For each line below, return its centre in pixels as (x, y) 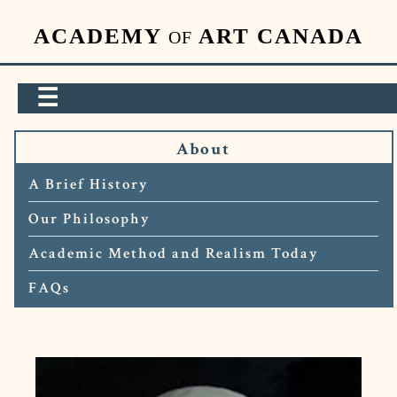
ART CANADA (278, 36)
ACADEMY (101, 36)
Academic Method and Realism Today (174, 253)
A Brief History (89, 184)
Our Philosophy (90, 218)
